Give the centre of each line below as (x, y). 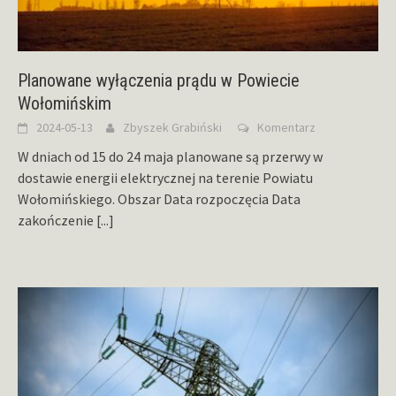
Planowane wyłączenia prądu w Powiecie (159, 81)
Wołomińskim (65, 104)
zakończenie (57, 221)
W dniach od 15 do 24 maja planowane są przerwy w (170, 157)
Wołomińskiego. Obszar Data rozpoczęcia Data (159, 199)
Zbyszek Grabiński (172, 128)
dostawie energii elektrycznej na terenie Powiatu (165, 178)
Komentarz (286, 128)
